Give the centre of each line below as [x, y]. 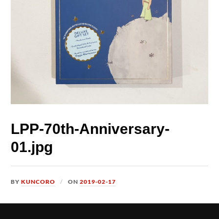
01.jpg [32, 147]
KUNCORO [38, 181]
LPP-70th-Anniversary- [90, 129]
